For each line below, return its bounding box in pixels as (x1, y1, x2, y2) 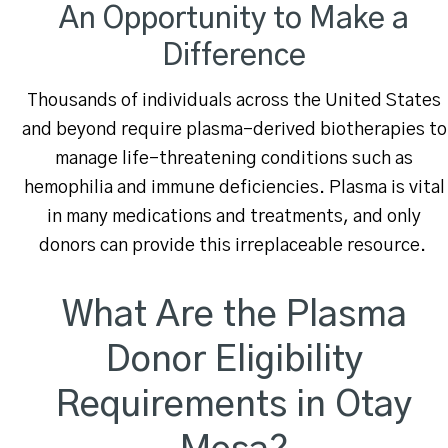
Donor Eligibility (105, 342, 363, 379)
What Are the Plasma (61, 297, 407, 334)
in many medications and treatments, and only (47, 208, 421, 227)
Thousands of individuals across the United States (27, 92, 441, 111)
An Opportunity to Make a (59, 4, 409, 35)
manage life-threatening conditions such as (55, 150, 413, 169)
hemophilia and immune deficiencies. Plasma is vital (23, 179, 445, 198)
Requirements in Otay (56, 387, 412, 424)
